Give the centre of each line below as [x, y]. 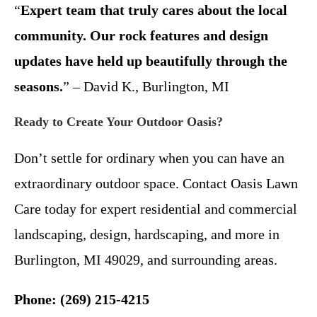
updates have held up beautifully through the [151, 60]
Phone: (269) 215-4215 [82, 299]
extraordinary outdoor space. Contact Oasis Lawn [156, 183]
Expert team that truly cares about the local [154, 10]
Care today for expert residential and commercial [156, 208]
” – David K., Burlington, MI [146, 86]
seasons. [39, 86]
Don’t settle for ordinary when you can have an [149, 157]
